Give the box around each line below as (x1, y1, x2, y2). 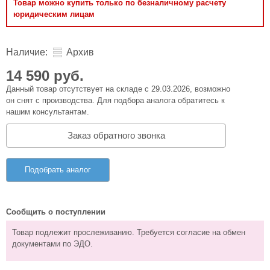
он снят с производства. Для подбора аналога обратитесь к (6, 96, 225, 105)
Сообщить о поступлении (6, 207, 105, 216)
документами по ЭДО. (12, 239, 93, 248)
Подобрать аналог (25, 165, 91, 174)
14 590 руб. (6, 67, 84, 84)
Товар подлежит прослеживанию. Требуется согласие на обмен (12, 227, 245, 237)
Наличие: (6, 47, 48, 57)
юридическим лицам (13, 10, 95, 19)
